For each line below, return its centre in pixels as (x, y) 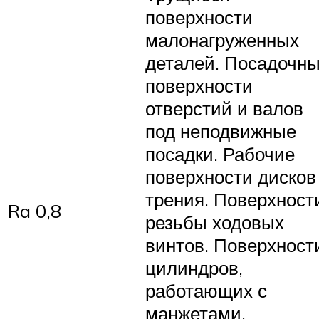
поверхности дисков (231, 176)
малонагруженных (222, 40)
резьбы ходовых (215, 222)
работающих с (206, 290)
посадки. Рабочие (220, 153)
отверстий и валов (224, 108)
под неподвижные (221, 131)
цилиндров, (194, 267)
